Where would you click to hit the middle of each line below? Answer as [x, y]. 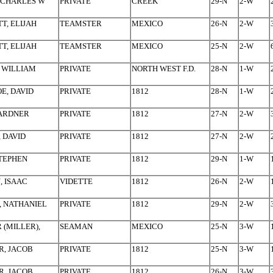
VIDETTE [76, 182]
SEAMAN [76, 227]
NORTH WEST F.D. [164, 69]
